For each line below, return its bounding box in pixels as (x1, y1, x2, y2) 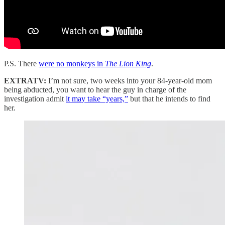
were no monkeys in (39, 59, 105, 68)
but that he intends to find (128, 94, 210, 103)
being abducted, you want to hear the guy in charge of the (4, 85, 186, 94)
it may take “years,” (66, 94, 128, 103)
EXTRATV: (4, 76, 46, 85)
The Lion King (105, 59, 151, 68)
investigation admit (4, 94, 66, 103)
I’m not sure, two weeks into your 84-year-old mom (46, 76, 212, 85)
